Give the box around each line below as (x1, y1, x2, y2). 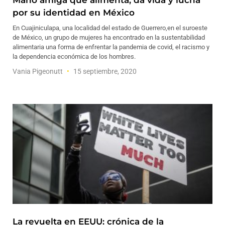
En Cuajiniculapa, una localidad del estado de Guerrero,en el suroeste (13, 24, 207, 32)
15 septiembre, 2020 (72, 67, 137, 75)
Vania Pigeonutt (13, 67, 64, 75)
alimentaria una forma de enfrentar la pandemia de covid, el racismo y (13, 43, 209, 51)
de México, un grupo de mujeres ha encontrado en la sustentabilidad (13, 34, 205, 41)
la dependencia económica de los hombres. (13, 53, 136, 60)
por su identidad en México (13, 8, 135, 18)
